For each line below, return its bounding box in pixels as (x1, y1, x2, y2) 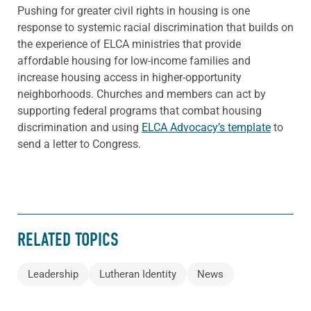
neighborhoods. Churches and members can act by (17, 87, 266, 101)
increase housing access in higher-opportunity (17, 70, 242, 84)
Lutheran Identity (99, 267, 176, 280)
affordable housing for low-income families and (17, 53, 251, 67)
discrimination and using (17, 120, 142, 134)
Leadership (28, 267, 78, 280)
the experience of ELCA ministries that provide (17, 37, 241, 51)
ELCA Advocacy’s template (142, 120, 271, 134)
